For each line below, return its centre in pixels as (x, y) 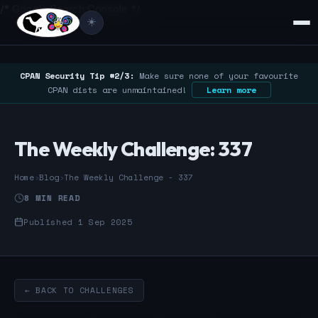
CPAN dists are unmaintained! (119, 90)
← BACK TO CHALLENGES (79, 290)
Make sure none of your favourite (216, 76)
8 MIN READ (53, 198)
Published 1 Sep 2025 (78, 221)
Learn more (231, 90)
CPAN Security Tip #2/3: (77, 76)
